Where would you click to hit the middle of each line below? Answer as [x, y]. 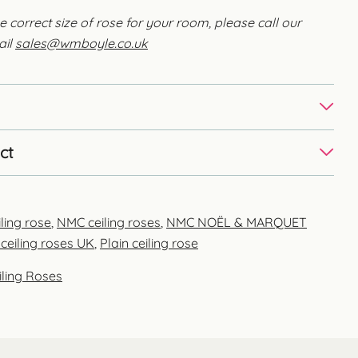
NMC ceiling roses [109, 222]
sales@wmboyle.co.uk [82, 43]
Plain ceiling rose [149, 243]
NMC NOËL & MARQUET [237, 222]
